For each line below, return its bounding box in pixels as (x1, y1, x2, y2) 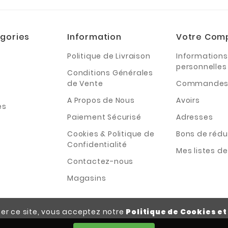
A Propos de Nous (67, 95, 135, 105)
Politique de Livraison (67, 50, 151, 61)
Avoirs (176, 95, 200, 105)
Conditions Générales (67, 67, 154, 78)
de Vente (67, 78, 103, 89)
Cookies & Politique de (67, 128, 155, 139)
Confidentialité (67, 139, 128, 150)
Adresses (176, 111, 213, 122)
